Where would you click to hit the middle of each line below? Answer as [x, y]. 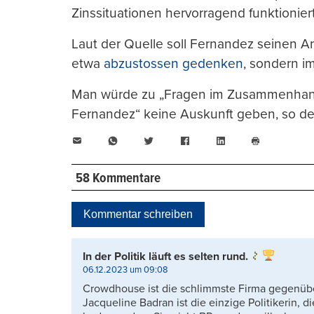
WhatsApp [143, 141]
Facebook [214, 141]
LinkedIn [246, 141]
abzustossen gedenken [173, 64]
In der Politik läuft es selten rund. [165, 256]
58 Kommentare [118, 178]
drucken [271, 163]
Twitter [171, 141]
